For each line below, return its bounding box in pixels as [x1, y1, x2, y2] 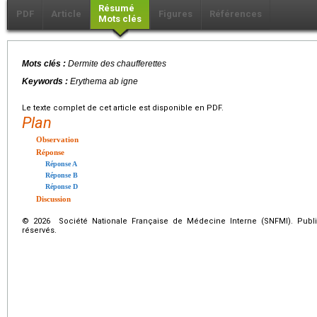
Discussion [36, 195, 71, 204]
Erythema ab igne [70, 76, 138, 87]
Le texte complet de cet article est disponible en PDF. [22, 103, 224, 113]
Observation [36, 135, 79, 144]
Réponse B [45, 171, 78, 180]
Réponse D [45, 183, 78, 191]
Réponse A [45, 160, 77, 168]
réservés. [22, 226, 57, 236]
